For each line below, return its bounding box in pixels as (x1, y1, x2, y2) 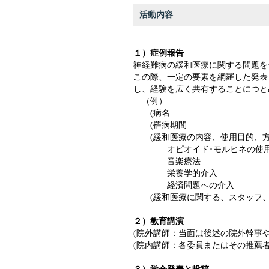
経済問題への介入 (133, 181, 234, 190)
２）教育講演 (133, 217, 184, 226)
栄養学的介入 (133, 169, 217, 178)
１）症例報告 (133, 49, 184, 58)
